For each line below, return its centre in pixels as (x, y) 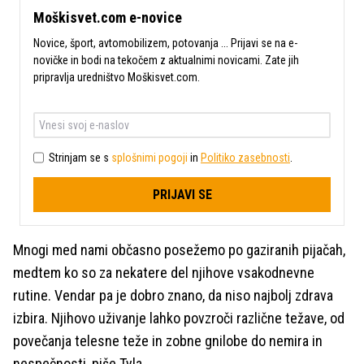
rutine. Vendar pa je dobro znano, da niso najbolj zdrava (173, 295)
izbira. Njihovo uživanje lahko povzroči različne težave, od (179, 318)
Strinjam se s (80, 157)
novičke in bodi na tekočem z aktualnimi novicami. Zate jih (166, 60)
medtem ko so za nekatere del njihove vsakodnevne (164, 273)
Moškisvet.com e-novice (108, 17)
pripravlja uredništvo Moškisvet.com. (117, 77)
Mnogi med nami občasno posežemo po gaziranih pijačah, (179, 250)
